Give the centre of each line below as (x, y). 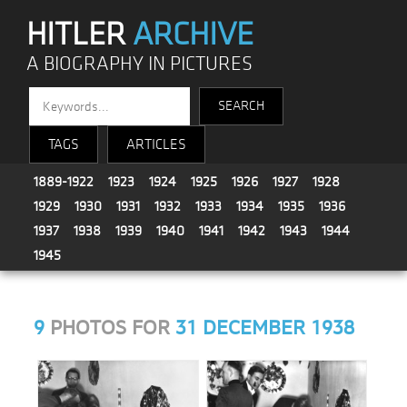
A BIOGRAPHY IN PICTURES (140, 64)
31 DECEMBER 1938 (265, 328)
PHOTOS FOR (110, 328)
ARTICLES (157, 144)
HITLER (80, 35)
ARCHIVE (194, 35)
